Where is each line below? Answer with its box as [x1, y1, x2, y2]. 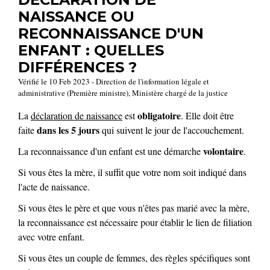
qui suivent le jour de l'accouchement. [99, 123, 244, 136]
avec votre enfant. [18, 230, 84, 243]
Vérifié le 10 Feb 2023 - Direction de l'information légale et [18, 75, 209, 87]
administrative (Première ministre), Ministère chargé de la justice [18, 87, 228, 98]
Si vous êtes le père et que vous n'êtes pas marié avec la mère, [18, 201, 250, 215]
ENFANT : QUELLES [18, 41, 164, 59]
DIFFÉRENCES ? [18, 58, 137, 76]
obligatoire [137, 108, 181, 122]
